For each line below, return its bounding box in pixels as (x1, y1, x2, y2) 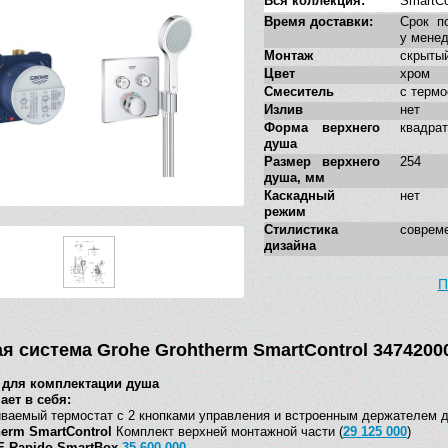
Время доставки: (264, 14, 373, 30)
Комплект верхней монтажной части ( (112, 424, 343, 440)
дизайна (264, 238, 316, 254)
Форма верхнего (264, 120, 380, 136)
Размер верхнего (264, 154, 380, 170)
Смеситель (264, 84, 334, 100)
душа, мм (264, 170, 325, 186)
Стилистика (264, 222, 338, 238)
